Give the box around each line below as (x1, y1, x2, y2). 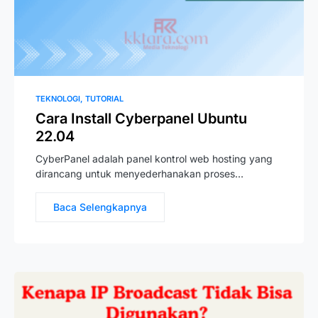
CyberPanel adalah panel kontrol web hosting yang (35, 153, 273, 165)
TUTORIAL (85, 94, 124, 104)
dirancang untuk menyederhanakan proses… (35, 168, 243, 180)
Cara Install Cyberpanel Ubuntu (35, 110, 247, 127)
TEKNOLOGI (35, 94, 80, 104)
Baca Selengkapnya (53, 201, 147, 213)
